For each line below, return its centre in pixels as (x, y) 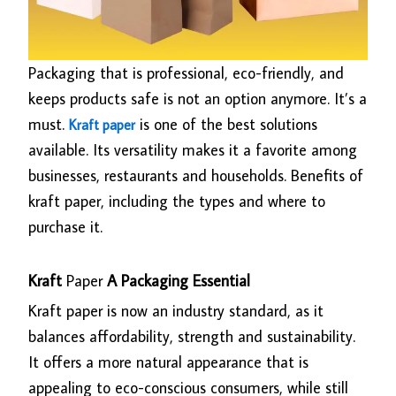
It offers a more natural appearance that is (169, 362)
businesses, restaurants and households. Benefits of (196, 176)
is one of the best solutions (227, 125)
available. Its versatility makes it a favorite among (193, 150)
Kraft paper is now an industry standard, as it (176, 310)
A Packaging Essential (177, 280)
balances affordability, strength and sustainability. (192, 336)
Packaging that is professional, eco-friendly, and (187, 73)
